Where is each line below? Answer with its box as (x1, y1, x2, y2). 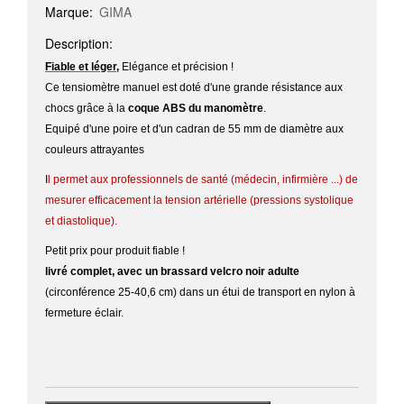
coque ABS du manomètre (128, 102, 263, 115)
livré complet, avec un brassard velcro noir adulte (45, 265, 299, 278)
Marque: (45, 3, 96, 21)
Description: (45, 34, 116, 52)
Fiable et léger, (45, 60, 119, 73)
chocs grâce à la (45, 102, 128, 115)
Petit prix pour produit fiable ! (45, 244, 185, 257)
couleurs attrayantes (45, 143, 144, 156)
